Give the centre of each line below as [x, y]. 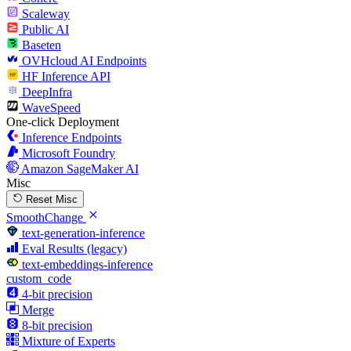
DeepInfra [47, 92]
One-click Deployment [63, 121]
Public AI [45, 29]
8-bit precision [57, 325]
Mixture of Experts [69, 341]
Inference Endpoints [72, 137]
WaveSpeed [51, 107]
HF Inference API [66, 76]
